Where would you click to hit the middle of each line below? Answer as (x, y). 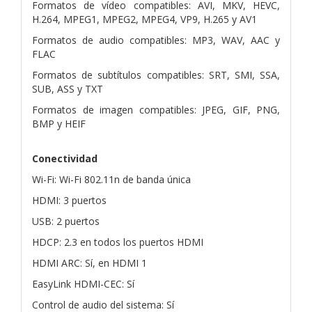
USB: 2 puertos (66, 221)
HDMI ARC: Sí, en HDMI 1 (89, 263)
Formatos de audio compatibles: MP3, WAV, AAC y (156, 40)
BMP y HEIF (59, 123)
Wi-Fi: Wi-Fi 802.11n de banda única (111, 179)
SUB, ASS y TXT (68, 88)
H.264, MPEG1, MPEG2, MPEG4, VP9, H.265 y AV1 (145, 19)
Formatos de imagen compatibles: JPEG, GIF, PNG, (156, 109)
